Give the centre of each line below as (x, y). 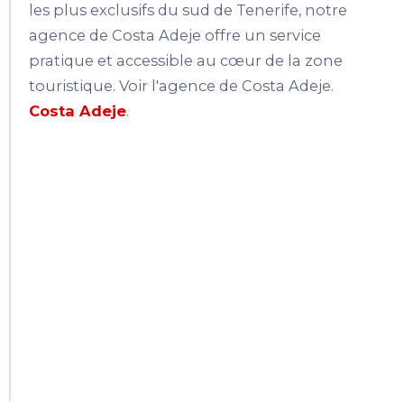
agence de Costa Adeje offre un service (175, 36)
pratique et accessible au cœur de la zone (186, 61)
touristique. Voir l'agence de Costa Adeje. (181, 86)
